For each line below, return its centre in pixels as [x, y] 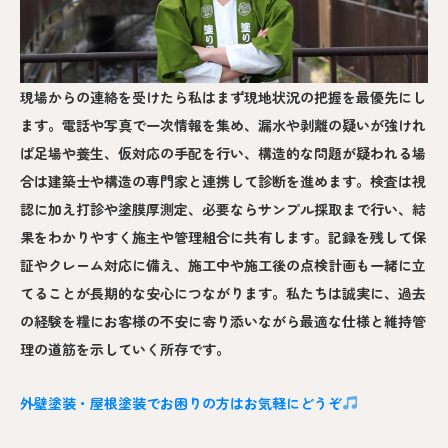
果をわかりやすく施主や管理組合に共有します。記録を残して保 [223, 236]
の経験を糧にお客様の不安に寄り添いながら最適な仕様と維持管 [223, 320]
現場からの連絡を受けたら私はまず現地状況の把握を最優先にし [223, 96]
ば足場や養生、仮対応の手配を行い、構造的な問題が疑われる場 [223, 152]
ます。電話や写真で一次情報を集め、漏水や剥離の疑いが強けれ [223, 124]
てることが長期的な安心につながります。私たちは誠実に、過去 [223, 292]
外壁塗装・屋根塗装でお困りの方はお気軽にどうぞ [181, 402]
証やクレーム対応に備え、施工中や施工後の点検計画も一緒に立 [223, 264]
